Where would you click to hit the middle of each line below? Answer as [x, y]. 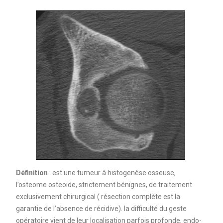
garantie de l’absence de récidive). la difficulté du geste [101, 208]
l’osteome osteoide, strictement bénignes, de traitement [104, 184]
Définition [32, 172]
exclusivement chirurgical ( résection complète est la [98, 196]
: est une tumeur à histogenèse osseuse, [111, 172]
